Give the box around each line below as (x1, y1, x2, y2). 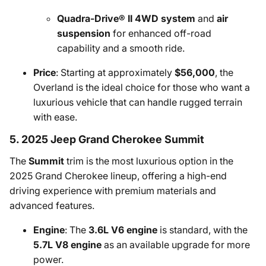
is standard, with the (157, 224, 248, 236)
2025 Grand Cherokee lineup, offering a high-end (9, 170, 227, 182)
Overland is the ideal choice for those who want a (33, 81, 250, 93)
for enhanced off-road (110, 27, 211, 39)
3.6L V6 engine (88, 224, 157, 236)
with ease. (33, 111, 77, 123)
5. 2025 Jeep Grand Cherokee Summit (9, 133, 204, 145)
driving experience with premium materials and (9, 185, 216, 197)
